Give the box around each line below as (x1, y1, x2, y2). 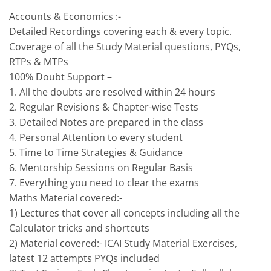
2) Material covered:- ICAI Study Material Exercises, (9, 236, 237, 250)
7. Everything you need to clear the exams (9, 175, 199, 189)
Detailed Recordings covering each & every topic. (9, 24, 232, 38)
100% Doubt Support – (9, 70, 112, 83)
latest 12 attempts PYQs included (9, 251, 160, 265)
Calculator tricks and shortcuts (9, 221, 149, 235)
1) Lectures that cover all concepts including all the (9, 206, 240, 220)
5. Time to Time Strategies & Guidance (9, 145, 183, 159)
